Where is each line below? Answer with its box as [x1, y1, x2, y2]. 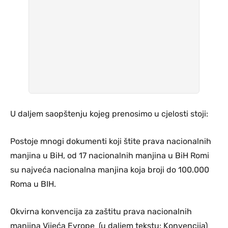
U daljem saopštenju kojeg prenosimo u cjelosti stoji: [10, 109, 208, 119]
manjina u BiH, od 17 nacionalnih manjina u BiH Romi [10, 151, 209, 161]
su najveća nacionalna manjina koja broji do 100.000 [10, 165, 209, 175]
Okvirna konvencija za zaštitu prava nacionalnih [10, 207, 192, 217]
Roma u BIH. [10, 179, 56, 189]
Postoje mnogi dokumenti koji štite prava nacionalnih [10, 136, 211, 147]
